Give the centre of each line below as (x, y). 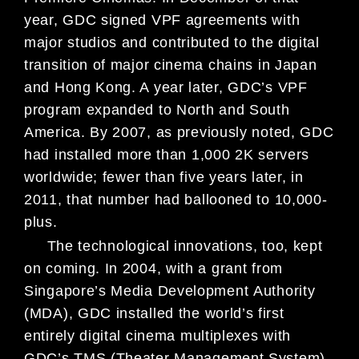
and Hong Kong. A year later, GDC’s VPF (166, 88)
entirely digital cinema (102, 335)
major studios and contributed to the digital (172, 43)
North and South (231, 110)
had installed (71, 155)
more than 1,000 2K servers (213, 155)
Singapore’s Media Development (139, 290)
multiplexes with (236, 335)
